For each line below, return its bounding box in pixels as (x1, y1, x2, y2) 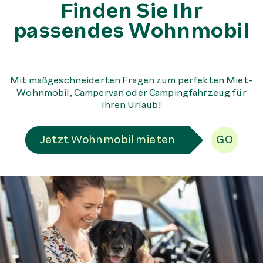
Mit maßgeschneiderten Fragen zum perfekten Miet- (10, 75, 253, 87)
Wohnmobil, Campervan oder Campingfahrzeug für (16, 87, 247, 99)
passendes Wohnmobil (14, 17, 249, 44)
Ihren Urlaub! (101, 99, 162, 112)
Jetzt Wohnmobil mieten (39, 133, 176, 147)
